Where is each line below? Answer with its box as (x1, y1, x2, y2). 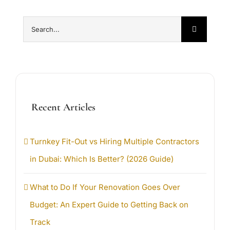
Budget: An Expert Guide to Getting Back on (30, 200, 188, 210)
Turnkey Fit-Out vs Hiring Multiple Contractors (30, 137, 199, 147)
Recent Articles (31, 100, 95, 113)
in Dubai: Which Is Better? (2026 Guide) (30, 154, 174, 164)
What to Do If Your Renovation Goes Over (30, 182, 180, 193)
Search (23, 19, 49, 29)
